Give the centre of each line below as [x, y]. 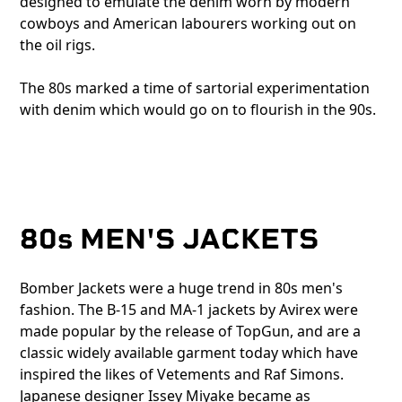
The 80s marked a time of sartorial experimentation [195, 88]
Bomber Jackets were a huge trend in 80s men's [182, 288]
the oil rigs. [58, 45]
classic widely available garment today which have [189, 353]
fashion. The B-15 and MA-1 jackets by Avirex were [189, 310]
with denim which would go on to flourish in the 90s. [200, 110]
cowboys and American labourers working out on [188, 24]
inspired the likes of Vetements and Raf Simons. [182, 375]
